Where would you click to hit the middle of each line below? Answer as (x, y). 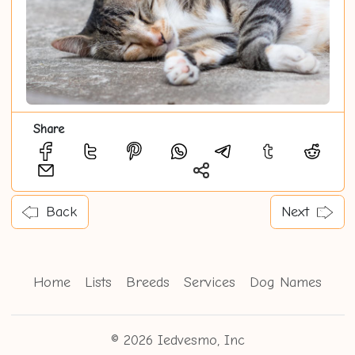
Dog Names (286, 282)
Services (210, 282)
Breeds (148, 282)
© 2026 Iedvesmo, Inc (177, 340)
